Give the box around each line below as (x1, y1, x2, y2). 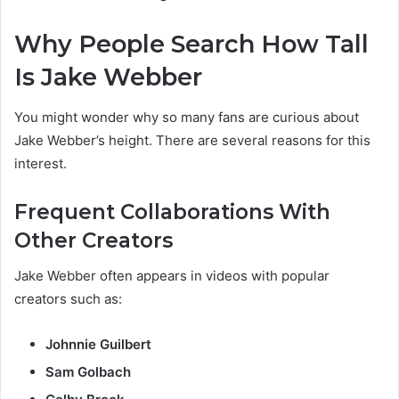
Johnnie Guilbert (45, 336, 151, 354)
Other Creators (14, 227, 173, 253)
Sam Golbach (45, 363, 131, 381)
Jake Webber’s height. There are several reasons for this (14, 131, 370, 149)
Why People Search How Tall (14, 29, 369, 60)
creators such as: (14, 290, 122, 308)
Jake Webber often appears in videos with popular (14, 267, 330, 285)
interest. (14, 154, 67, 172)
